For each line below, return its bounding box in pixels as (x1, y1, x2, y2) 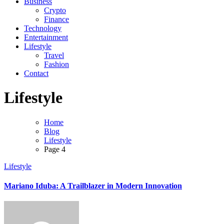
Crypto (44, 6, 66, 14)
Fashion (44, 60, 69, 68)
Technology (24, 24, 61, 32)
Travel (44, 51, 64, 59)
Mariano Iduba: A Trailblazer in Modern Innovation (4, 181, 182, 190)
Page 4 (44, 144, 65, 153)
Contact (24, 69, 48, 77)
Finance (44, 15, 69, 23)
